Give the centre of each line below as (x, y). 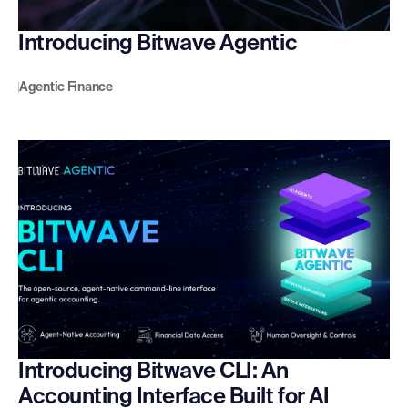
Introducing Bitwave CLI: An (153, 372)
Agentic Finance (66, 88)
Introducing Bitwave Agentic (158, 44)
